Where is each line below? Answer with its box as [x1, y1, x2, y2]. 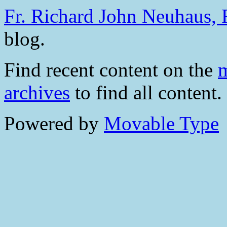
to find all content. [70, 81, 222, 103]
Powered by [4, 112, 104, 134]
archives [4, 81, 70, 103]
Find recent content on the [4, 58, 218, 81]
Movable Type [104, 112, 219, 134]
